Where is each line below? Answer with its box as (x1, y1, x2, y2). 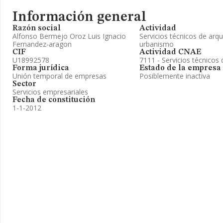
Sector (12, 80, 36, 88)
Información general (12, 10, 146, 24)
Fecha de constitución (12, 96, 95, 104)
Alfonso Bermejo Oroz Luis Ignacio (12, 31, 126, 41)
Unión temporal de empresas (12, 71, 107, 81)
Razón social (12, 24, 61, 32)
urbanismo (139, 39, 174, 49)
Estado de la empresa (139, 64, 221, 72)
